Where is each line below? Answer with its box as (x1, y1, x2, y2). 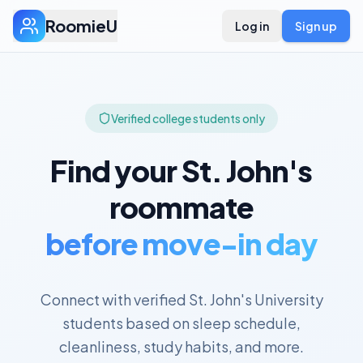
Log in (235, 19, 269, 33)
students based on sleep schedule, (62, 314, 301, 332)
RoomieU (45, 15, 117, 36)
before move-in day (45, 225, 318, 262)
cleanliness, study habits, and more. (59, 337, 304, 356)
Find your (50, 152, 181, 189)
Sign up (295, 19, 337, 33)
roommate (109, 189, 254, 225)
